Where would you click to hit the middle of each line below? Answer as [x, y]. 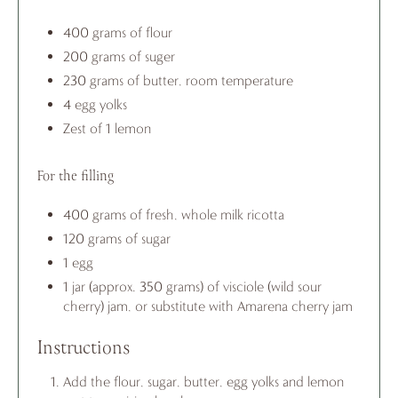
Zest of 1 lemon [107, 128]
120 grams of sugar [117, 238]
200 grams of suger [119, 56]
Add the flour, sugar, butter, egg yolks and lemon [203, 381]
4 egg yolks [95, 104]
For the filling [75, 176]
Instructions [83, 348]
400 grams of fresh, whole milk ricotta [174, 214]
